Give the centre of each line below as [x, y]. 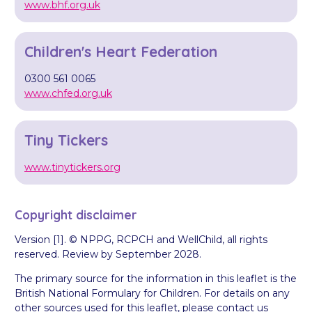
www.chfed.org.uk [68, 93]
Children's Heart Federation [121, 51]
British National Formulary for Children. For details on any [152, 294]
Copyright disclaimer [76, 215]
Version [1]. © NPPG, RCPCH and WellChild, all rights [141, 240]
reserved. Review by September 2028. [108, 255]
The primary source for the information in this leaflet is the [156, 279]
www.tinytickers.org [72, 167]
